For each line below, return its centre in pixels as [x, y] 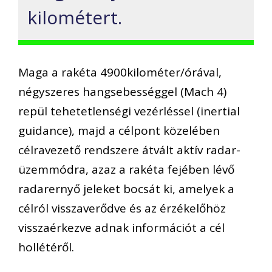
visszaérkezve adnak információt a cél [121, 227]
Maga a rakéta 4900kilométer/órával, [120, 72]
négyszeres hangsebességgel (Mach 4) [122, 91]
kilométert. [75, 18]
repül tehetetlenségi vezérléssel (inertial [129, 111]
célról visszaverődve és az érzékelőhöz [122, 208]
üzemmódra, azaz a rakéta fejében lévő [126, 169]
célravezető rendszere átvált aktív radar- [129, 150]
